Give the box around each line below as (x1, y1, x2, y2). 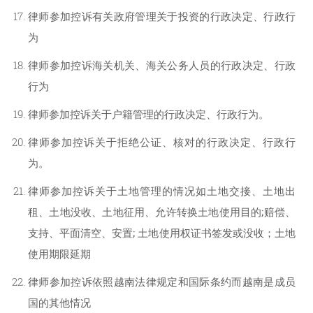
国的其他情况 (28, 296, 91, 310)
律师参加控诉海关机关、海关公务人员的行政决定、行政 (28, 58, 296, 73)
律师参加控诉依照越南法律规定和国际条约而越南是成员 (28, 275, 296, 289)
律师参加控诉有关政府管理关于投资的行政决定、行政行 (28, 9, 296, 24)
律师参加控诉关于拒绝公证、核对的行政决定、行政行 (28, 135, 296, 150)
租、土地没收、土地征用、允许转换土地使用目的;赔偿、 (28, 205, 296, 219)
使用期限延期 (28, 247, 91, 261)
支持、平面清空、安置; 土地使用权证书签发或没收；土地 (28, 226, 296, 240)
